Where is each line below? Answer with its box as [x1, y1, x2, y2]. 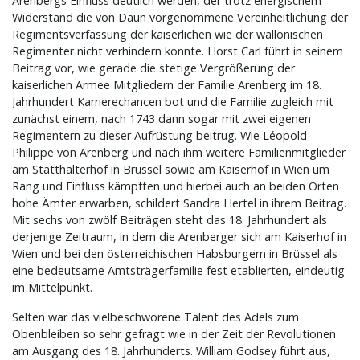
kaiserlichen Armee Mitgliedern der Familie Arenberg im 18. [12, 77, 321, 93]
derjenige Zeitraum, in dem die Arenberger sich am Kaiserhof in [12, 229, 346, 245]
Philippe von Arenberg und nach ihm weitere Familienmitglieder [12, 145, 346, 161]
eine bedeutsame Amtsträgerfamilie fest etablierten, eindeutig [12, 263, 345, 279]
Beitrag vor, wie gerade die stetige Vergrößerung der [12, 60, 295, 76]
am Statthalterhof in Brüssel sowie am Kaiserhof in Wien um [12, 162, 329, 178]
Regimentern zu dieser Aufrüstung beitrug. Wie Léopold [12, 128, 307, 144]
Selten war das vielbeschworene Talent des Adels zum [12, 309, 299, 325]
